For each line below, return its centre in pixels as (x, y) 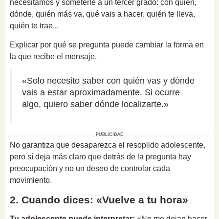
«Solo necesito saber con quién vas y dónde (108, 80)
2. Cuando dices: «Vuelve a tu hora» (99, 199)
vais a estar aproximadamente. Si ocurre (101, 92)
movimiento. (31, 180)
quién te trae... (34, 25)
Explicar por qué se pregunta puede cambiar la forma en (107, 44)
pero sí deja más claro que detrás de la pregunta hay (100, 156)
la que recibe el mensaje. (53, 56)
